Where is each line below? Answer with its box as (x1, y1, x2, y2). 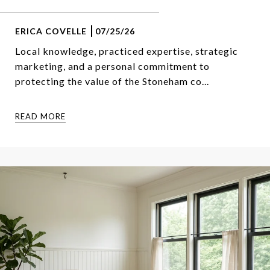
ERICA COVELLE (15, 25, 87, 36)
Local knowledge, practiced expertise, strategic (15, 45, 238, 57)
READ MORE (15, 111, 66, 121)
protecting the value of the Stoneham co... (15, 75, 209, 87)
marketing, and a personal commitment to (15, 60, 210, 72)
